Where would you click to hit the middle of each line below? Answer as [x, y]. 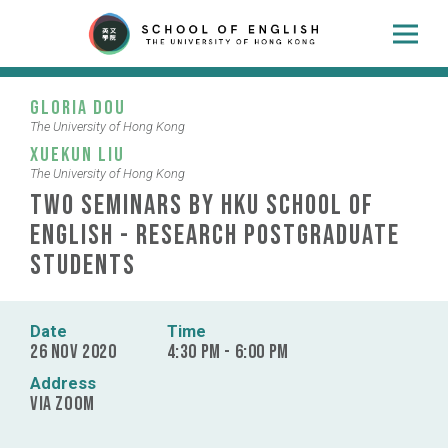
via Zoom [62, 404]
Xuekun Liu [77, 155]
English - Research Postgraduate [215, 236]
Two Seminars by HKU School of [202, 206]
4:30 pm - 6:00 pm [227, 352]
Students [83, 266]
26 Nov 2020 [73, 352]
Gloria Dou [78, 108]
